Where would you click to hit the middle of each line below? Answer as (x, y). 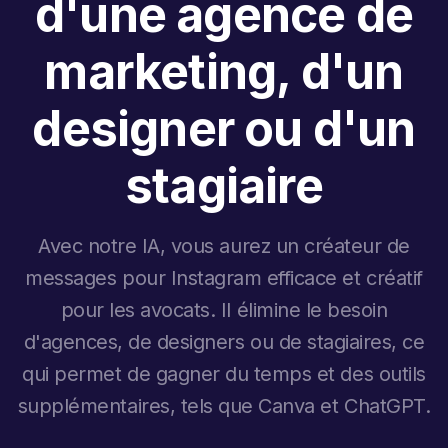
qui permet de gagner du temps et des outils (224, 373)
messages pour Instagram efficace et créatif (224, 277)
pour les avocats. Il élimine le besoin (224, 309)
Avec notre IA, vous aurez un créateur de (224, 245)
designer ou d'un (224, 128)
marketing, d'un (224, 71)
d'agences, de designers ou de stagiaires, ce (224, 341)
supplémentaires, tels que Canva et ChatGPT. (224, 405)
